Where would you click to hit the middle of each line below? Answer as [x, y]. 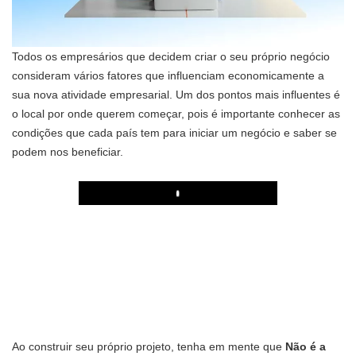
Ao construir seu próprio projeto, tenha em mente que [149, 347]
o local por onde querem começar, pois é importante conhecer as [176, 114]
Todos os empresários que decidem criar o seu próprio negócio [171, 57]
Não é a [306, 347]
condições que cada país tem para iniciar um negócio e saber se [174, 133]
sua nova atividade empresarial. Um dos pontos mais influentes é [176, 95]
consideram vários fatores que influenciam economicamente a [168, 76]
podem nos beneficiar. [68, 152]
